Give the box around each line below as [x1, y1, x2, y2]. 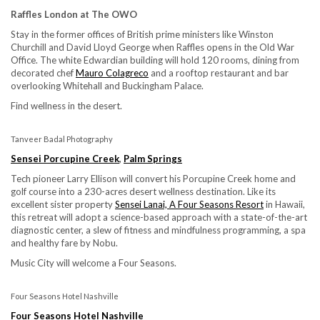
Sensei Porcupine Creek [11, 152, 119, 164]
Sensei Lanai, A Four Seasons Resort [115, 198, 264, 210]
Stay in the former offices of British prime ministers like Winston [11, 28, 274, 40]
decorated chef [11, 66, 76, 79]
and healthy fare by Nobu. [11, 236, 118, 249]
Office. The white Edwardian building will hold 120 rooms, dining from [11, 54, 299, 66]
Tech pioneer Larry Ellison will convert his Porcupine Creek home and [11, 172, 296, 184]
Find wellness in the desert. [11, 99, 122, 111]
